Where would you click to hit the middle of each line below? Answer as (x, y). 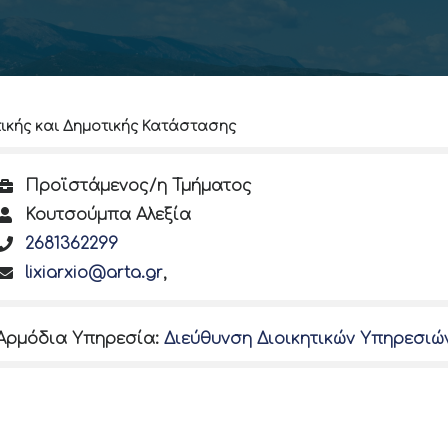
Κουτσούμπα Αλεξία (108, 215)
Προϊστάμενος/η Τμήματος (138, 186)
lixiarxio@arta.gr (94, 273)
